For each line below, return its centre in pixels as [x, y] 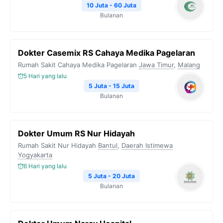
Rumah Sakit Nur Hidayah [57, 145]
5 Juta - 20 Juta [111, 176]
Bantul [108, 145]
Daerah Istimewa [147, 145]
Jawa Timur [156, 65]
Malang [189, 65]
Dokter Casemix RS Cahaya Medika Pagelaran [107, 53]
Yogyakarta [35, 155]
